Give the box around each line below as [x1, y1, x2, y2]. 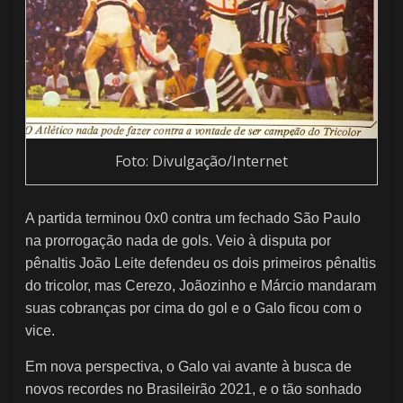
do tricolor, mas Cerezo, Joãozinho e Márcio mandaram [25, 277, 377, 293]
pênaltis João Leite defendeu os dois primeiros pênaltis [25, 255, 377, 271]
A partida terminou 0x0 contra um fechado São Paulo [25, 210, 362, 226]
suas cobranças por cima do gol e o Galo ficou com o [25, 300, 363, 316]
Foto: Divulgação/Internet [114, 151, 288, 172]
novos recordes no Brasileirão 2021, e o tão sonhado [25, 381, 363, 397]
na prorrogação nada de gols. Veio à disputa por [25, 232, 332, 248]
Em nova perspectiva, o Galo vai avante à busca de [25, 358, 353, 374]
